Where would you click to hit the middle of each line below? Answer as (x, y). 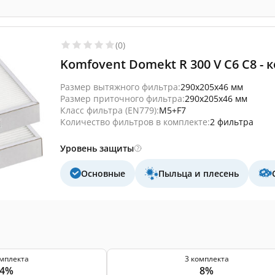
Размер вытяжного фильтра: (120, 87)
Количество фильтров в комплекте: (135, 122)
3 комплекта (207, 259)
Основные (103, 173)
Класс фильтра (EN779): (110, 110)
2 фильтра (232, 122)
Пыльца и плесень (199, 173)
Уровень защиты (97, 148)
